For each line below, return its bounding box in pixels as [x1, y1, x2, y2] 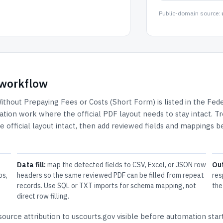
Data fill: [16, 160, 46, 169]
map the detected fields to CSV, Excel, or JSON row [45, 160, 206, 169]
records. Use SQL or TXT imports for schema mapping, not [16, 181, 196, 190]
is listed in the [155, 97, 207, 107]
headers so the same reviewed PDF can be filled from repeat [16, 171, 204, 180]
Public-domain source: [158, 9, 220, 17]
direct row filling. [16, 192, 69, 201]
